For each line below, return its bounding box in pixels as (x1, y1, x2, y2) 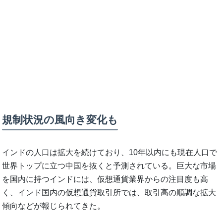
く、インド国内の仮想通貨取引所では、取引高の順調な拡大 (2, 188, 217, 197)
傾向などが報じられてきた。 (2, 202, 106, 211)
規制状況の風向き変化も (2, 113, 118, 125)
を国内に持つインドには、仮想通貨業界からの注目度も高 (2, 175, 209, 184)
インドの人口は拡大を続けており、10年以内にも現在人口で (2, 148, 218, 157)
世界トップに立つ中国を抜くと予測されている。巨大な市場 (2, 162, 217, 170)
